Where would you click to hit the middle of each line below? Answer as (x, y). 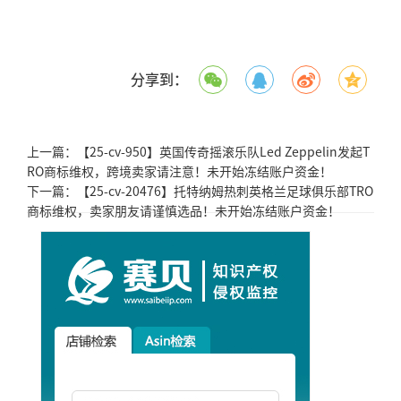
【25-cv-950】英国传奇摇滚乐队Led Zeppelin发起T (223, 151)
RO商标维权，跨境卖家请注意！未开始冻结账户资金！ (179, 171)
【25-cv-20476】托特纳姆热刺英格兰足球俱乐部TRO (225, 190)
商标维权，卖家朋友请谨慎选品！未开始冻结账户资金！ (183, 210)
